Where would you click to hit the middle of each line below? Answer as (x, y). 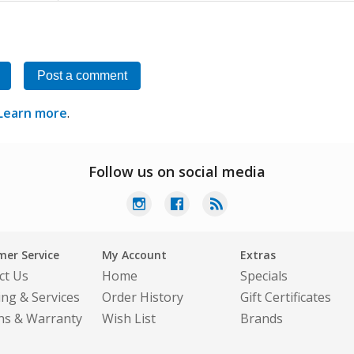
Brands (262, 318)
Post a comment (82, 75)
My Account (134, 255)
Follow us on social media (177, 171)
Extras (258, 255)
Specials (264, 276)
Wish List (129, 318)
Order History (143, 297)
